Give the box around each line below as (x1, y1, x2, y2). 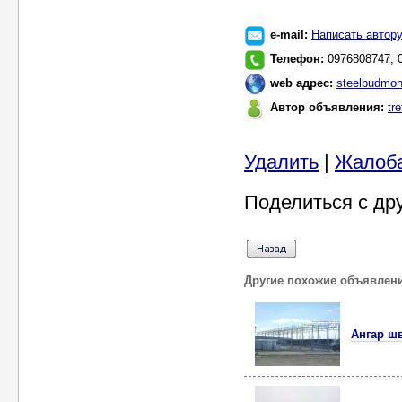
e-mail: (270, 28, 311, 41)
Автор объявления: (270, 100, 388, 114)
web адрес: (270, 76, 336, 90)
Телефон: (270, 52, 328, 66)
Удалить (244, 151, 319, 173)
